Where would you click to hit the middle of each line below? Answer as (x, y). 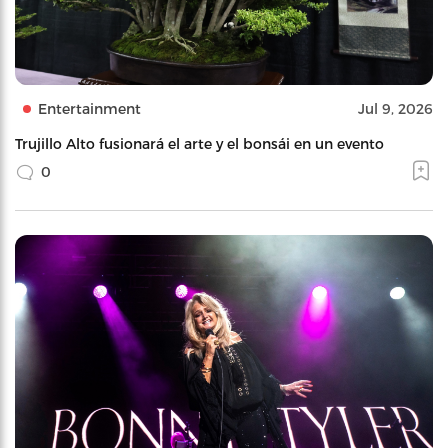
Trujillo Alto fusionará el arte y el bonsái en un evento (201, 143)
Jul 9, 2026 (395, 108)
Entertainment (89, 108)
